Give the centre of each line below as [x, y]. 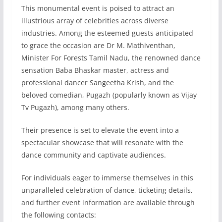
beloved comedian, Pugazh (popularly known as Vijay [109, 95]
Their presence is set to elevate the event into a [100, 130]
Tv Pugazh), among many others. [75, 108]
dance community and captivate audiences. [93, 155]
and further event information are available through [108, 203]
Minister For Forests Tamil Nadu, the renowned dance [111, 58]
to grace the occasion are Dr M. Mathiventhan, [98, 46]
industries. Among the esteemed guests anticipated [107, 33]
